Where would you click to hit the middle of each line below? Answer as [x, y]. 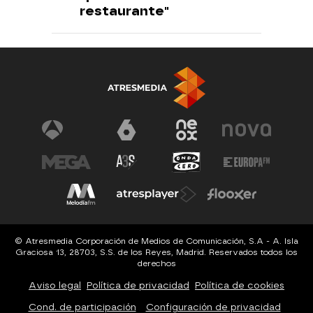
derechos [156, 263]
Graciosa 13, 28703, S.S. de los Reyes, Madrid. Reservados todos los [156, 252]
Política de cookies [240, 285]
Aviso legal [55, 285]
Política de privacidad [138, 285]
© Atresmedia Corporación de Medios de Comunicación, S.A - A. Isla [156, 241]
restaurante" [124, 10]
